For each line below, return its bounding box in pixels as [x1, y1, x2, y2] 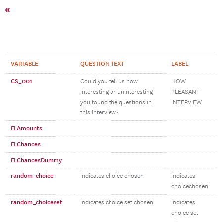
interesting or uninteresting [80, 88, 153, 96]
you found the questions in [80, 99, 152, 106]
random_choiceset [11, 198, 62, 206]
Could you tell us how [80, 78, 138, 85]
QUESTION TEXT [80, 60, 124, 68]
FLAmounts [11, 124, 42, 132]
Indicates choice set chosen [80, 199, 153, 206]
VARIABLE [11, 60, 38, 68]
